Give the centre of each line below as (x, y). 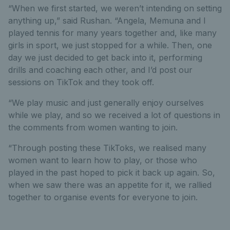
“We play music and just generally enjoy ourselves (106, 102)
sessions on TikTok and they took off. (81, 82)
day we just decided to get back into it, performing (105, 57)
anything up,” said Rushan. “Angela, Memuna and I (107, 20)
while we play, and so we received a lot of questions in (114, 115)
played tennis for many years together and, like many (112, 33)
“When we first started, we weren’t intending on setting (115, 8)
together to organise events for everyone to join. (103, 197)
